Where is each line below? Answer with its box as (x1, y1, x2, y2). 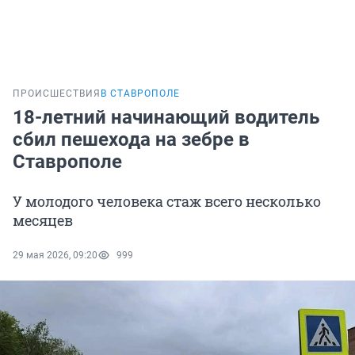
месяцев (13, 211, 73, 231)
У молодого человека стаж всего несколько (13, 192, 321, 212)
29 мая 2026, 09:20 (13, 250, 97, 261)
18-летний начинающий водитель (13, 106, 319, 129)
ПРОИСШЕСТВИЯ (13, 88, 101, 100)
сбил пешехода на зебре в (13, 128, 250, 151)
